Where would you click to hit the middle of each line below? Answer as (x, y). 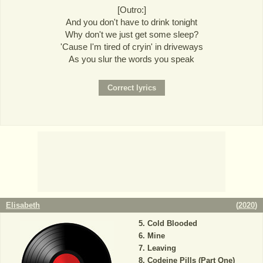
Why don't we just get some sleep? (131, 34)
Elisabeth (23, 205)
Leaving (161, 248)
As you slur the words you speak (131, 59)
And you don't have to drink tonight (131, 22)
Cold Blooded (172, 223)
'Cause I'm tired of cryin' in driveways (131, 46)
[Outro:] (131, 9)
